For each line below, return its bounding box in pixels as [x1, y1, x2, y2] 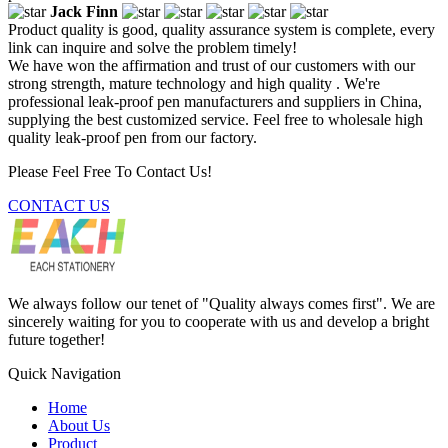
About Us [48, 416, 110, 434]
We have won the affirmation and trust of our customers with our [8, 56, 415, 74]
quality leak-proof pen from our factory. [8, 128, 257, 146]
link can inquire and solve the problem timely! [8, 38, 297, 56]
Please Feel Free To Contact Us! [8, 162, 212, 180]
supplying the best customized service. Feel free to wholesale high [8, 110, 423, 128]
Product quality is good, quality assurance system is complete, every [8, 20, 435, 38]
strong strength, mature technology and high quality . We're [8, 74, 380, 92]
